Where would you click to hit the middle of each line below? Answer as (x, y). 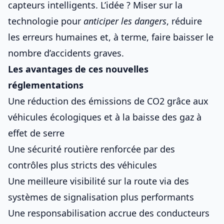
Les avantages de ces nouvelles (78, 69)
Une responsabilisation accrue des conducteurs (109, 213)
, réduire (184, 21)
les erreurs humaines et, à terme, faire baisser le (111, 37)
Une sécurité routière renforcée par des (91, 149)
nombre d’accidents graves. (66, 53)
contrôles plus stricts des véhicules (82, 165)
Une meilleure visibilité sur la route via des (98, 181)
